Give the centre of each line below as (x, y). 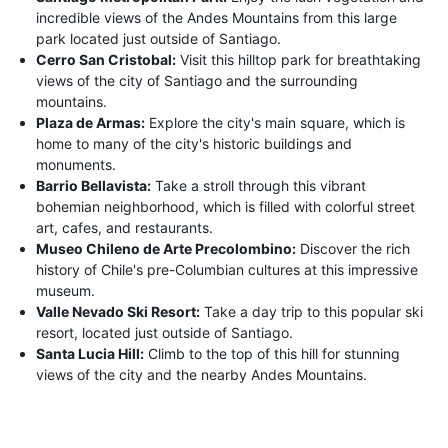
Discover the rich (353, 248)
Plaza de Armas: (90, 122)
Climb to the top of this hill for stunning (272, 353)
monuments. (76, 164)
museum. (65, 290)
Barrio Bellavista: (93, 185)
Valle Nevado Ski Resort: (118, 311)
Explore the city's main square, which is (275, 122)
